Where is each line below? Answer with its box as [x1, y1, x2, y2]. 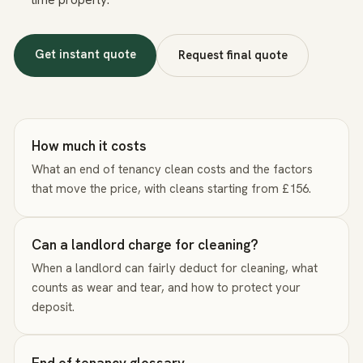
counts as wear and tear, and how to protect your [32, 280, 301, 296]
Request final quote [177, 46, 288, 63]
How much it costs [32, 137, 147, 155]
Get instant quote [34, 45, 136, 62]
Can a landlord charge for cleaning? [32, 235, 259, 254]
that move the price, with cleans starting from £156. [32, 181, 312, 198]
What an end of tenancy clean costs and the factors [32, 161, 314, 178]
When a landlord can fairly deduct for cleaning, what [32, 260, 318, 276]
